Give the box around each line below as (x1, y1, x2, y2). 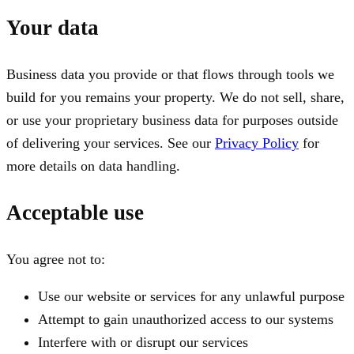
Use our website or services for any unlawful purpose (38, 288, 345, 304)
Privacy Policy (215, 134, 299, 151)
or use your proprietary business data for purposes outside (6, 111, 338, 128)
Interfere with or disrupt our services (38, 333, 248, 350)
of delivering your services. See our (6, 134, 211, 151)
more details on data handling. (6, 157, 180, 174)
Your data (6, 16, 99, 40)
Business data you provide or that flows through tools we (6, 66, 334, 82)
